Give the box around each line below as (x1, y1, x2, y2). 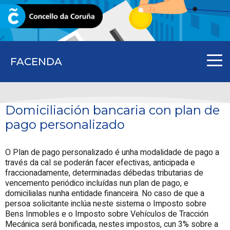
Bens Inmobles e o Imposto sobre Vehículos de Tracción (5, 207, 208, 220)
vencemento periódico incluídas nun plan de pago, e (5, 177, 188, 189)
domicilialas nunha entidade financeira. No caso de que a (5, 187, 204, 200)
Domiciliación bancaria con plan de (5, 102, 220, 118)
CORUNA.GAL (10, 13, 54, 21)
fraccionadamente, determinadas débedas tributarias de (5, 166, 203, 179)
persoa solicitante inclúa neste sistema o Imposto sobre (5, 197, 206, 210)
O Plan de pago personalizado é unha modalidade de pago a (5, 146, 219, 159)
